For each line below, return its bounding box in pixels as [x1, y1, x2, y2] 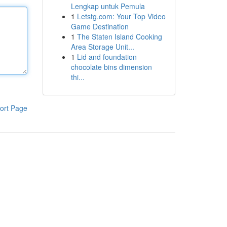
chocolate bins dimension [70, 62, 152, 72]
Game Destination [70, 21, 129, 31]
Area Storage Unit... [70, 42, 134, 52]
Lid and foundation [77, 52, 137, 62]
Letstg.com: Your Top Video [77, 11, 166, 21]
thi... [70, 72, 85, 82]
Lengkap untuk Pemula [70, 1, 145, 11]
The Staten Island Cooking [77, 31, 162, 42]
